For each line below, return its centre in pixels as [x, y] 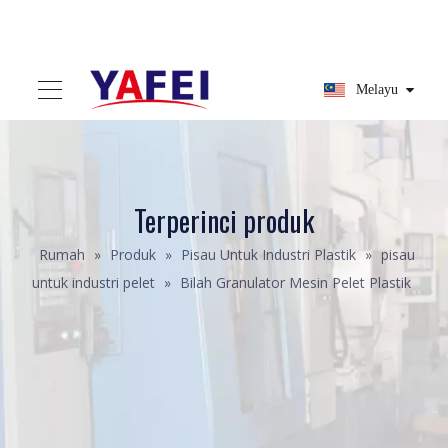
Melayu [377, 89]
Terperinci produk [224, 220]
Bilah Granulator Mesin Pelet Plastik [295, 282]
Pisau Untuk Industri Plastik [268, 254]
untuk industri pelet [93, 282]
